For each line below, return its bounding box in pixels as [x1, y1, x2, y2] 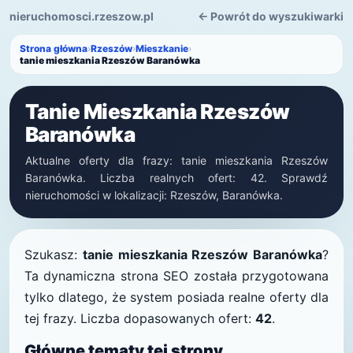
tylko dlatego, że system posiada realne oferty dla [24, 289, 329, 305]
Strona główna [20, 43, 87, 54]
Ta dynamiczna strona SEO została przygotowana [24, 268, 329, 284]
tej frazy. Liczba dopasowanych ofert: [24, 310, 255, 326]
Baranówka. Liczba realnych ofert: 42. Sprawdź [25, 171, 328, 184]
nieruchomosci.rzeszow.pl [9, 9, 154, 23]
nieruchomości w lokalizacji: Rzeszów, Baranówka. [25, 188, 283, 202]
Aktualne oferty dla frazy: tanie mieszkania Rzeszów [25, 154, 328, 167]
